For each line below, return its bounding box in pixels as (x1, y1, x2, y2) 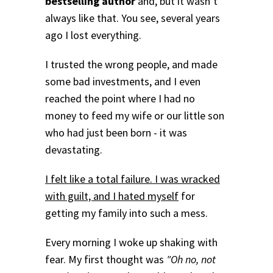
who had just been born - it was (45, 125, 187, 140)
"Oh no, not (166, 252, 216, 266)
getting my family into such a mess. (45, 205, 208, 220)
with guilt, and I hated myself (45, 188, 179, 203)
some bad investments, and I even (45, 74, 200, 88)
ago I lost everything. (45, 28, 141, 42)
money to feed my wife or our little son (45, 108, 224, 122)
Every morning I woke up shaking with (45, 235, 218, 249)
